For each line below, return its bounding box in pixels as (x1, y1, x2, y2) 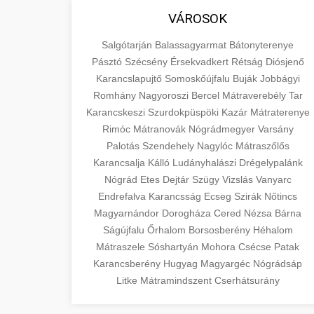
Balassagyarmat (155, 39, 229, 50)
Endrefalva (98, 191, 149, 202)
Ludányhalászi (172, 157, 239, 168)
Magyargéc (200, 258, 253, 269)
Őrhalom (146, 224, 189, 235)
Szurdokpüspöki (147, 107, 221, 118)
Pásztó (91, 56, 125, 67)
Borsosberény (188, 224, 253, 235)
